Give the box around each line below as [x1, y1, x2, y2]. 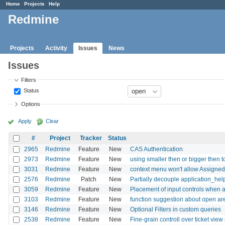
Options [21, 101, 41, 107]
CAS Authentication [130, 145, 183, 153]
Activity [45, 44, 67, 52]
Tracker [79, 134, 102, 142]
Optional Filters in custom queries [130, 205, 221, 213]
